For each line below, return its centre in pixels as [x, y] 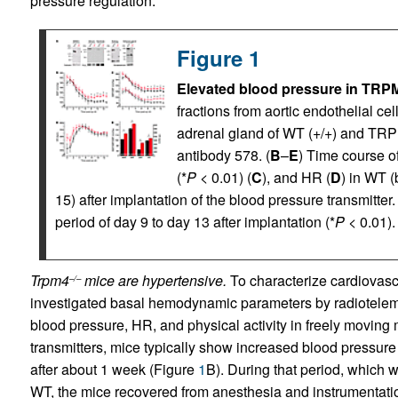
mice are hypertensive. [155, 280]
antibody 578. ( [223, 155]
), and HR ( [296, 177]
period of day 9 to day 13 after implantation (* [195, 222]
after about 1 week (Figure [114, 369]
